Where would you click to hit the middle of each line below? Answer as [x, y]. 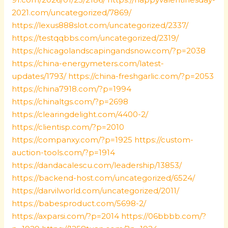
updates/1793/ [39, 76]
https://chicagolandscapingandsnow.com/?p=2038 [109, 51]
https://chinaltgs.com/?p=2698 [70, 102]
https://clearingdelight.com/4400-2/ [80, 114]
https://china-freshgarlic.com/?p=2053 [141, 76]
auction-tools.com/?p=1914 [64, 152]
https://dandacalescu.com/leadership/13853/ [97, 165]
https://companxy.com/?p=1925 [72, 140]
